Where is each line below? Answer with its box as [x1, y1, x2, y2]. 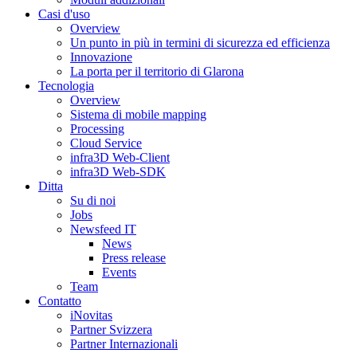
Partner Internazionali [70, 337, 178, 351]
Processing [70, 122, 124, 135]
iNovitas [70, 308, 112, 322]
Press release [102, 251, 166, 265]
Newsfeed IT [70, 222, 136, 236]
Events [102, 265, 136, 279]
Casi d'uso [38, 7, 90, 21]
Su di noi [70, 194, 116, 207]
